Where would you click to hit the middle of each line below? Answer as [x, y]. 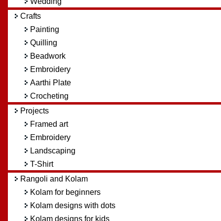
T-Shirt [41, 164]
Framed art [49, 124]
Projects [34, 110]
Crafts [30, 16]
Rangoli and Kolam [54, 179]
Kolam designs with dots [73, 205]
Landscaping [53, 150]
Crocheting [49, 96]
